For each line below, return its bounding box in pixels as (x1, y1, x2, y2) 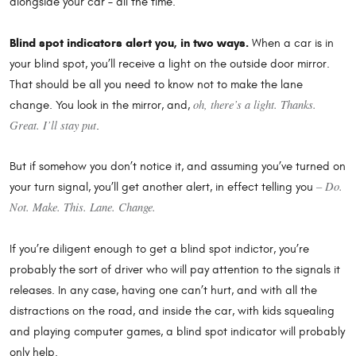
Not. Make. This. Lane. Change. (10, 199, 156, 215)
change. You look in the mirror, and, (10, 98, 193, 112)
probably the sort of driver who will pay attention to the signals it (10, 262, 340, 277)
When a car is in (249, 36, 334, 50)
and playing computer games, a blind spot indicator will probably (10, 324, 345, 339)
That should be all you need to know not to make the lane (10, 77, 303, 91)
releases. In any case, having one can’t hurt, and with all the (10, 283, 317, 297)
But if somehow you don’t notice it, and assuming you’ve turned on (10, 160, 346, 174)
